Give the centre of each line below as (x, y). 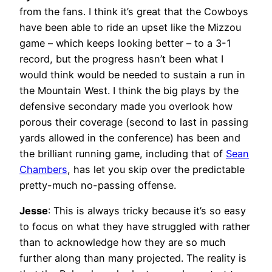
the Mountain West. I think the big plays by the (129, 90)
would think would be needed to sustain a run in (132, 74)
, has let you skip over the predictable (156, 169)
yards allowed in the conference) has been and (130, 138)
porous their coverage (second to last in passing (134, 122)
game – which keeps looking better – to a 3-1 (125, 43)
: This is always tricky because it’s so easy (147, 211)
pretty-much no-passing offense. (99, 185)
